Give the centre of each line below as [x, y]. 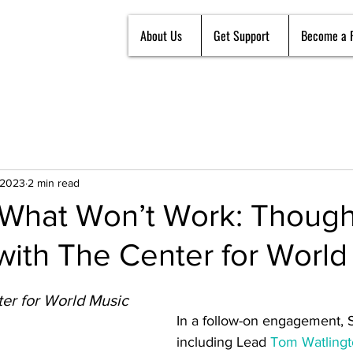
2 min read [54, 182]
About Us [161, 35]
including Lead [223, 342]
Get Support [242, 35]
